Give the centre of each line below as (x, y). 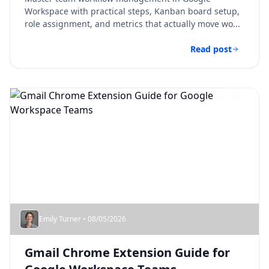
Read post (211, 49)
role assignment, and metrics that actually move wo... (132, 24)
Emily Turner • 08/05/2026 (83, 219)
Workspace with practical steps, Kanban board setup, (132, 11)
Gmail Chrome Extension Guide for (127, 252)
